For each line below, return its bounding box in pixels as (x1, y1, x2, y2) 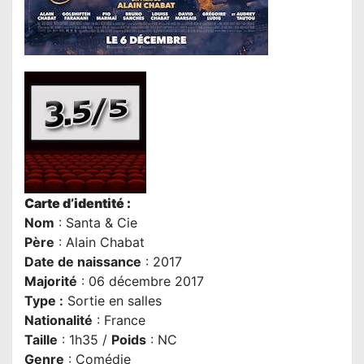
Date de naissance (24, 253, 141, 271)
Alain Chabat (66, 234, 145, 251)
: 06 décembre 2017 (77, 273, 204, 290)
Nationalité (24, 312, 93, 329)
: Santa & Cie (54, 214, 137, 232)
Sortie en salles (63, 292, 162, 310)
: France (93, 312, 145, 329)
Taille (24, 331, 58, 349)
